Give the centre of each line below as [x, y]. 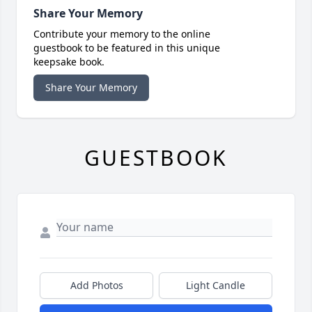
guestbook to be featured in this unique [127, 48]
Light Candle [216, 286]
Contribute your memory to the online [122, 34]
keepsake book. [69, 62]
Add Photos [96, 286]
